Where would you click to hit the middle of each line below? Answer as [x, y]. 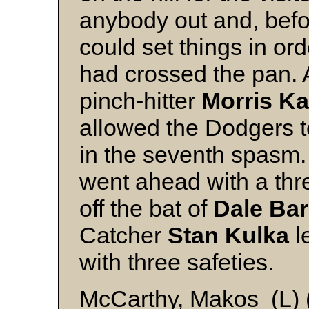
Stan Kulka [228, 236]
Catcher [123, 236]
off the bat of [146, 209]
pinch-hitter [140, 101]
